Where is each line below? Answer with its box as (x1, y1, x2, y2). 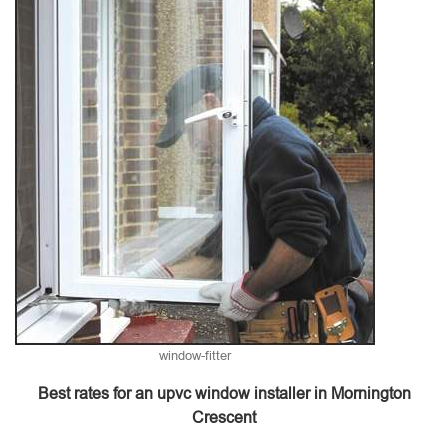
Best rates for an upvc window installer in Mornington (37, 385, 411, 402)
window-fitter (159, 348, 231, 363)
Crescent (192, 409, 256, 426)
